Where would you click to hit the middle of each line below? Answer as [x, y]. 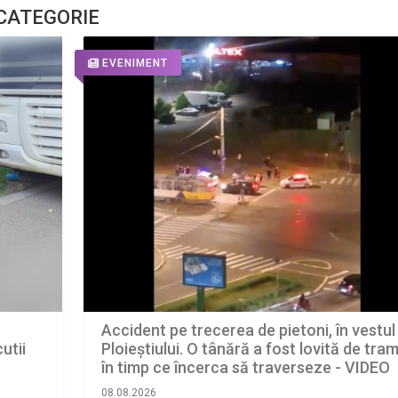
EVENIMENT [135, 64]
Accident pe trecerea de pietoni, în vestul [248, 330]
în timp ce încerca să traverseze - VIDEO [245, 367]
